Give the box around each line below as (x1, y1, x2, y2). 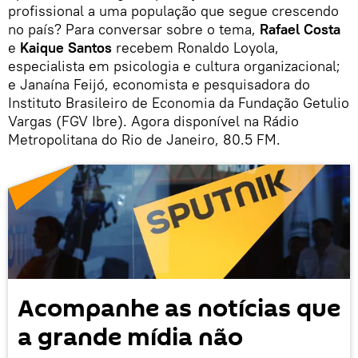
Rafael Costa (260, 20, 340, 38)
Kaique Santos (20, 38, 112, 57)
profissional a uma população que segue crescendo (8, 2, 339, 20)
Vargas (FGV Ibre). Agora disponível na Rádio (8, 112, 299, 130)
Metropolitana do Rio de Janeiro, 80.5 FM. (8, 130, 280, 149)
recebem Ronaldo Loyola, (112, 38, 279, 57)
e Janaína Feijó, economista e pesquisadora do (8, 75, 310, 93)
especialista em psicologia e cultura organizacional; (8, 57, 340, 75)
